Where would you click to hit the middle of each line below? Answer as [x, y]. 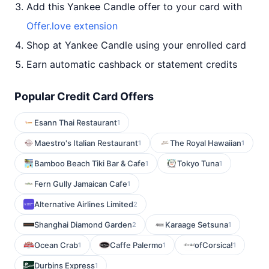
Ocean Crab [56, 245]
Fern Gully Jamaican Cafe [81, 184]
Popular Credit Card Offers [84, 96]
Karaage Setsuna [197, 225]
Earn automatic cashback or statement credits [132, 64]
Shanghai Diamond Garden [83, 225]
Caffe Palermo [136, 245]
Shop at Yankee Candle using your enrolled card [136, 45]
